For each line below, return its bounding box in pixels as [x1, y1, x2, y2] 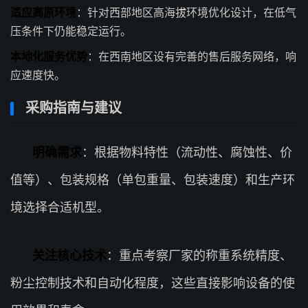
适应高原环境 [10, 5, 76, 19]
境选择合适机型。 [10, 200, 109, 214]
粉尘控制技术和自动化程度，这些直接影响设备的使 [10, 276, 295, 290]
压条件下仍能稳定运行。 [10, 24, 131, 38]
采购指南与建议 [25, 100, 122, 116]
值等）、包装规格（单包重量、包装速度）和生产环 [10, 173, 295, 187]
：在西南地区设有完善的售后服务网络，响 [87, 49, 296, 63]
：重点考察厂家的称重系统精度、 [107, 248, 292, 263]
